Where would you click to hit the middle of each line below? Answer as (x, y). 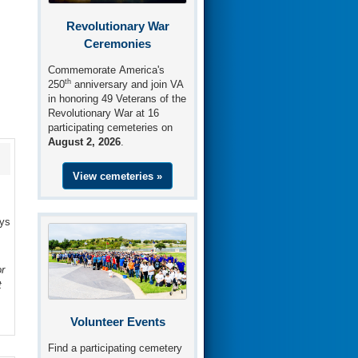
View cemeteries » (117, 176)
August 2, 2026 (85, 143)
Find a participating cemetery (115, 349)
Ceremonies (117, 44)
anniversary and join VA (128, 85)
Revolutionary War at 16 (104, 114)
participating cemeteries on (111, 128)
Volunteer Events (117, 322)
